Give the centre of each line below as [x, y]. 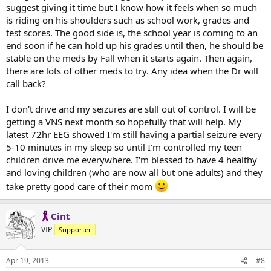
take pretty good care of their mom [80, 186]
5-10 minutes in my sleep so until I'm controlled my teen [124, 147]
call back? [26, 83]
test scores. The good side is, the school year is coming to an [132, 32]
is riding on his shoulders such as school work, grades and [128, 20]
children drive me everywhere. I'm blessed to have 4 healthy [132, 159]
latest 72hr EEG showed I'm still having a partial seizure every [134, 134]
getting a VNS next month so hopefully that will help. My [124, 121]
